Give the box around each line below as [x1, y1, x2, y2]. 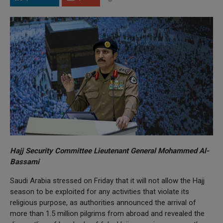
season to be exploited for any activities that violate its [10, 187, 189, 196]
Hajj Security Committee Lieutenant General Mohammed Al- [10, 146, 209, 155]
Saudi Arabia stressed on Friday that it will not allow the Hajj [10, 176, 205, 185]
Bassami [10, 157, 39, 166]
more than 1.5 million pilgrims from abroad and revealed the [10, 209, 205, 218]
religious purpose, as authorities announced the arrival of [10, 198, 196, 207]
